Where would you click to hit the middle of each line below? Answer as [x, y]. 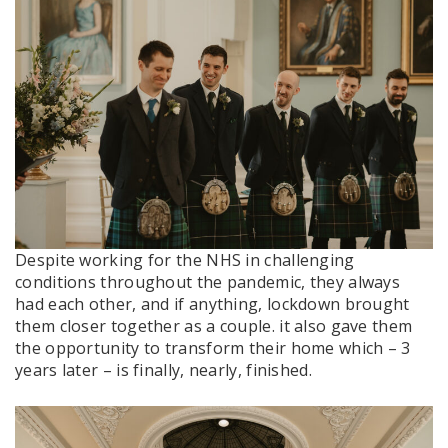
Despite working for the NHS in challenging [185, 259]
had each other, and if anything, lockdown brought [212, 303]
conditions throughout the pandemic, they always [208, 281]
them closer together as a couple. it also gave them [214, 325]
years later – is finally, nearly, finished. [163, 369]
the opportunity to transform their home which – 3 [213, 347]
